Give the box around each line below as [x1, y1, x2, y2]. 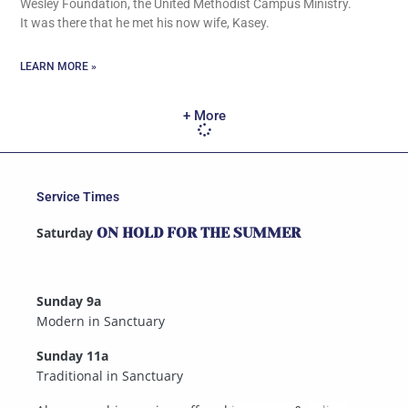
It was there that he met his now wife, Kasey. [20, 15, 270, 30]
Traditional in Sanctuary [36, 366, 183, 384]
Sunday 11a [36, 346, 108, 364]
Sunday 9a [36, 291, 101, 310]
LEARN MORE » [20, 59, 97, 73]
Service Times [36, 189, 119, 204]
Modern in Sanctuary [36, 311, 165, 330]
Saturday [36, 223, 97, 241]
